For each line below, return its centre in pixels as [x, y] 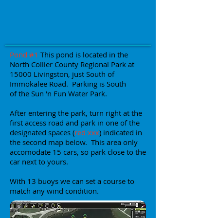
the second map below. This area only [74, 142]
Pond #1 [24, 54]
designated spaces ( [42, 132]
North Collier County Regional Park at [72, 64]
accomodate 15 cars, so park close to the [78, 152]
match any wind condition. [54, 191]
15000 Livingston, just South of [62, 74]
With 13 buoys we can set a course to [72, 181]
